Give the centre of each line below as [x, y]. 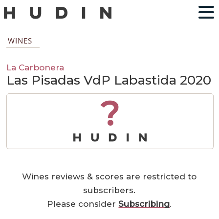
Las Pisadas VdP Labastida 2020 [109, 80]
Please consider [83, 204]
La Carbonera [35, 67]
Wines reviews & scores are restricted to [109, 177]
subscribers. [109, 190]
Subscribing [144, 204]
